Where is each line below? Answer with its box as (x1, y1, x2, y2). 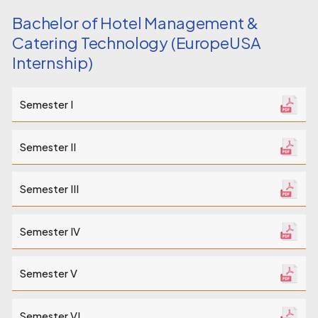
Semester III (19, 182, 79, 196)
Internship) (12, 53, 93, 73)
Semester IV (19, 224, 80, 238)
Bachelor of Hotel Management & (12, 13, 258, 33)
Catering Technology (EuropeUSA (12, 33, 261, 53)
